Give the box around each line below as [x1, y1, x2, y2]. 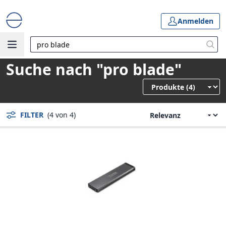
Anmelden [178, 16, 213, 26]
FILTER [20, 110, 43, 120]
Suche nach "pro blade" [6, 59, 182, 80]
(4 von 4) [47, 110, 76, 120]
